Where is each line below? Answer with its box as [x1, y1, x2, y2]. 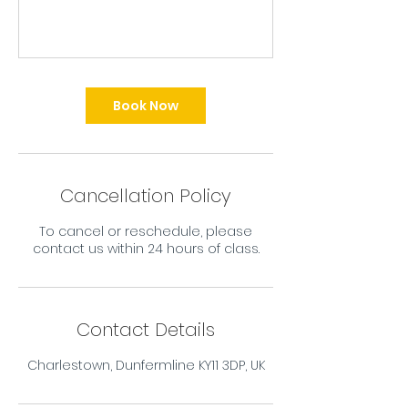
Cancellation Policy [60, 183, 231, 209]
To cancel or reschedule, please [39, 222, 252, 240]
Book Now [113, 97, 178, 115]
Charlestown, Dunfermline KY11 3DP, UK [26, 356, 265, 374]
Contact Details [76, 317, 215, 342]
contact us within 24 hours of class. [32, 240, 260, 258]
